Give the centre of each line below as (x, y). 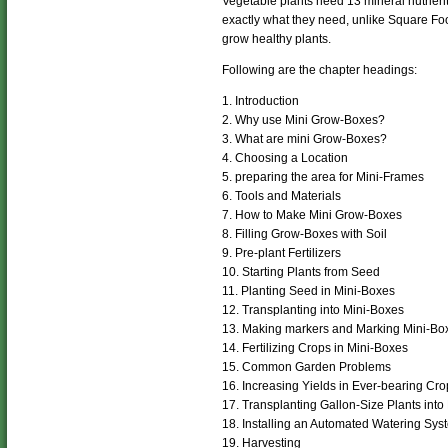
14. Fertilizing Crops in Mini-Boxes (315, 348)
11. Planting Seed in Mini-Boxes (308, 291)
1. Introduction (260, 101)
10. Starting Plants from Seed (301, 272)
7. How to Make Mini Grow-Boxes (312, 215)
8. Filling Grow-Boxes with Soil (304, 234)
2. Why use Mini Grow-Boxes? (303, 120)
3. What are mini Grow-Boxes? (304, 139)
